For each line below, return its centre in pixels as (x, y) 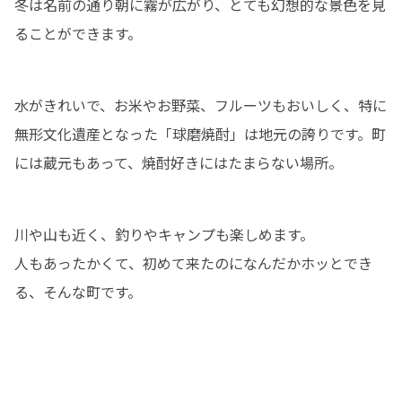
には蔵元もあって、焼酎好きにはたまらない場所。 (179, 162)
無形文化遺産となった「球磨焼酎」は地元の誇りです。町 (200, 133)
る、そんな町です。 (78, 291)
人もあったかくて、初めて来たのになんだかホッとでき (193, 262)
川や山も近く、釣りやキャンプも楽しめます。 (164, 234)
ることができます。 (78, 33)
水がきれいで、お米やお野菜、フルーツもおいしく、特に (201, 105)
